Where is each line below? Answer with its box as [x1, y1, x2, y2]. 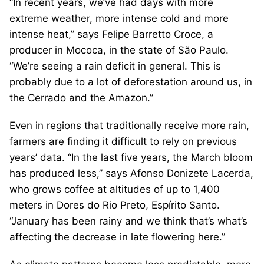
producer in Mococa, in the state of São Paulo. [9, 44, 229, 56]
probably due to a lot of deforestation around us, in [9, 75, 252, 88]
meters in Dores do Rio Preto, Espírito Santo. [9, 199, 220, 211]
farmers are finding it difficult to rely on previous [9, 135, 237, 147]
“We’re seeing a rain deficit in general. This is [9, 60, 221, 72]
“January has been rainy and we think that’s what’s [9, 214, 247, 227]
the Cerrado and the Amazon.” [9, 91, 153, 104]
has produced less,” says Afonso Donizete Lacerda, [9, 167, 253, 179]
